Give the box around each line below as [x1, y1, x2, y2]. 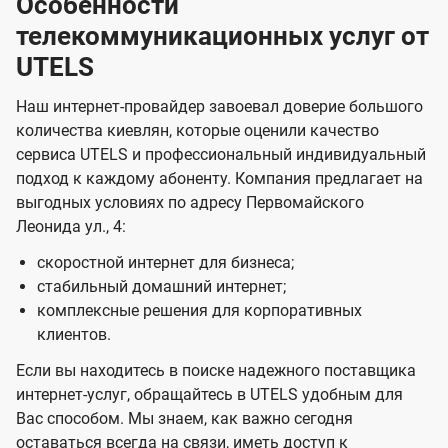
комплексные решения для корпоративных [36, 301, 362, 321]
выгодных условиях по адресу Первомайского [16, 193, 364, 213]
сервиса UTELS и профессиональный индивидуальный [16, 145, 426, 165]
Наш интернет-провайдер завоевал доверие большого [16, 97, 423, 117]
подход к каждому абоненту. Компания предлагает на [16, 169, 423, 189]
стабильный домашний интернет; [36, 277, 286, 297]
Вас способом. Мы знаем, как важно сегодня [16, 409, 353, 429]
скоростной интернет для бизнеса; [36, 253, 294, 273]
